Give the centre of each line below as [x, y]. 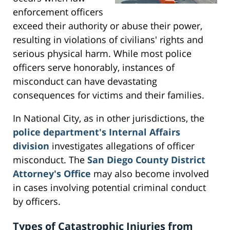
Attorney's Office [52, 174]
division [31, 146]
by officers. [37, 202]
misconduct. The [50, 160]
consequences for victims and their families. [109, 95]
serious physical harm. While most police [102, 54]
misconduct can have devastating [85, 81]
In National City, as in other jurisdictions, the [109, 118]
